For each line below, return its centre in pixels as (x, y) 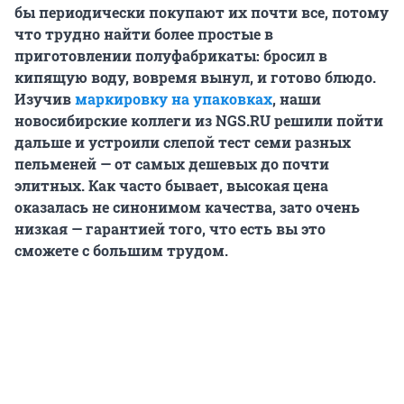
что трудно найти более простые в (144, 34)
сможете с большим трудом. (121, 251)
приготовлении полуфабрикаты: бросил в (171, 56)
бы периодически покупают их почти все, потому (202, 13)
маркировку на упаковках (174, 99)
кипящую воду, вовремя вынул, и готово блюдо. (195, 78)
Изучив (45, 99)
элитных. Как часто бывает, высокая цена (171, 186)
